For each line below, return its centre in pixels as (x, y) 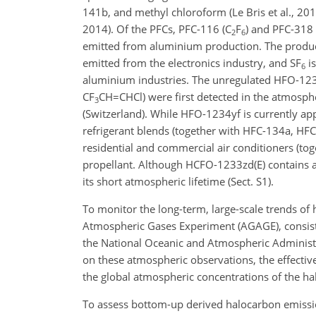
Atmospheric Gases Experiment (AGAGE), (182, 226)
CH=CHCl (121, 97)
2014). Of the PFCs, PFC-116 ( (154, 29)
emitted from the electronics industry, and (186, 63)
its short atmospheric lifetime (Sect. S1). (178, 181)
